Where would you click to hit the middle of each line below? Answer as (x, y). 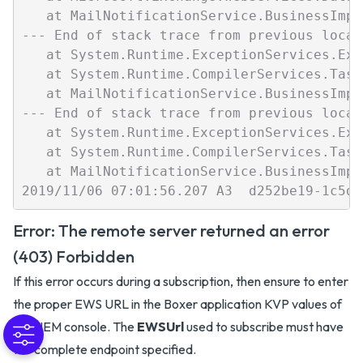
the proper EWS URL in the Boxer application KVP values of (177, 303)
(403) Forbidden (74, 256)
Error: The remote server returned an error (171, 230)
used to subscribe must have (264, 326)
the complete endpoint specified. (105, 349)
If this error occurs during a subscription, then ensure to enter (181, 281)
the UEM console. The (75, 326)
